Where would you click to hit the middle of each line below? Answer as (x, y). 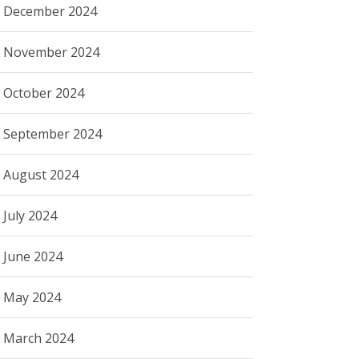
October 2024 (44, 93)
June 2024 (33, 256)
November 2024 (52, 52)
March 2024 (39, 338)
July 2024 (30, 215)
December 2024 (50, 11)
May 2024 (32, 297)
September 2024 (53, 133)
